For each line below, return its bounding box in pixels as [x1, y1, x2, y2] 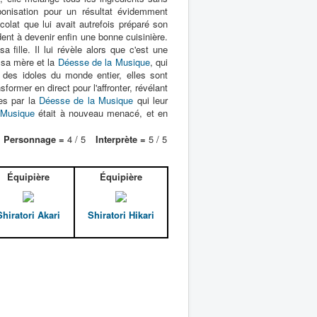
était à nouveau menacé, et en [35, 106, 168, 120]
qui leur [133, 93, 168, 107]
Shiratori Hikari [88, 208, 154, 222]
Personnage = [4, 132, 64, 146]
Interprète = [96, 132, 146, 146]
